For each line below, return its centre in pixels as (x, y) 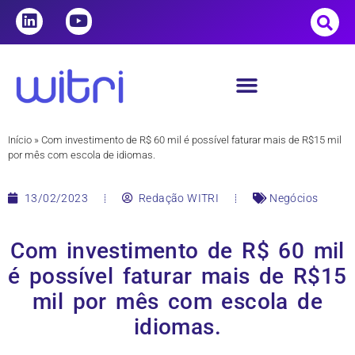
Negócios (294, 198)
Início (20, 140)
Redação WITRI (179, 198)
